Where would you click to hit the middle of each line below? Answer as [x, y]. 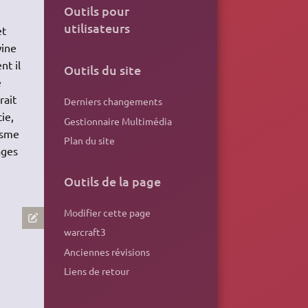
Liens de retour [96, 271]
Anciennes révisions [107, 251]
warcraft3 [85, 232]
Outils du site [102, 70]
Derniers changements [113, 101]
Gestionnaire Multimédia [118, 121]
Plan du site [89, 140]
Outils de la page [112, 181]
